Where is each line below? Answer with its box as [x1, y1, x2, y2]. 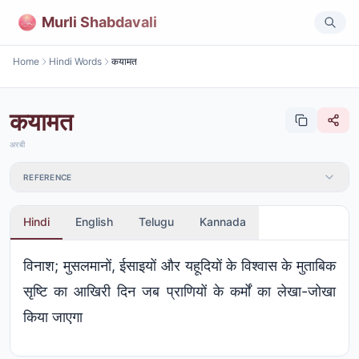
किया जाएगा [23, 309, 83, 325]
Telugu [139, 215, 174, 228]
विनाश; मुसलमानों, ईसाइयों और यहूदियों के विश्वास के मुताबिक [23, 257, 336, 274]
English [75, 215, 113, 228]
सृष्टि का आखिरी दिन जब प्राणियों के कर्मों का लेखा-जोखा [23, 283, 336, 300]
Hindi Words [49, 55, 102, 67]
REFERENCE [23, 172, 72, 182]
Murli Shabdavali [42, 13, 157, 30]
